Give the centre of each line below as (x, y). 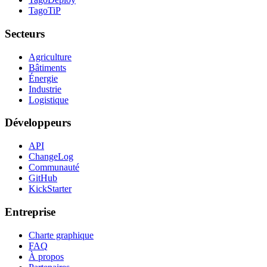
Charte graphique (61, 235)
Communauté (54, 167)
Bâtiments (47, 67)
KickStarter (50, 189)
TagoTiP (45, 11)
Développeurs (38, 123)
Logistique (49, 100)
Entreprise (30, 212)
